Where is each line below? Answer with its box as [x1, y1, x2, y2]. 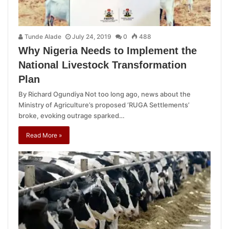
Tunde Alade [23, 33, 61, 41]
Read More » [26, 131, 62, 140]
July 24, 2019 [72, 33, 111, 41]
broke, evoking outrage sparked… [18, 111, 125, 120]
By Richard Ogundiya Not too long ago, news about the [18, 90, 191, 99]
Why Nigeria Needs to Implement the [18, 45, 197, 57]
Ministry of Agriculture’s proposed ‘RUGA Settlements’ [18, 101, 190, 109]
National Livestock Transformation [18, 59, 187, 71]
